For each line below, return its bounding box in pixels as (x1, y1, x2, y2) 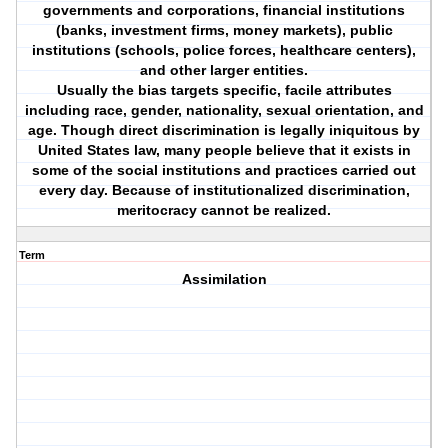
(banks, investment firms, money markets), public (55, 22, 393, 39)
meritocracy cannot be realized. (117, 202, 332, 219)
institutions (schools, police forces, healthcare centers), (32, 42, 417, 59)
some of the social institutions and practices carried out (32, 162, 417, 179)
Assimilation (181, 271, 267, 288)
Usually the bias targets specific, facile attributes (56, 82, 392, 99)
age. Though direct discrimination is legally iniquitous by (28, 122, 421, 139)
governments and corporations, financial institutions (43, 2, 406, 19)
